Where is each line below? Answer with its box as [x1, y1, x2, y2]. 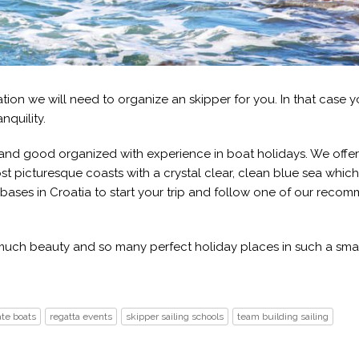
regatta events [50, 311, 112, 322]
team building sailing [237, 311, 329, 322]
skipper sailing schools [126, 311, 224, 322]
